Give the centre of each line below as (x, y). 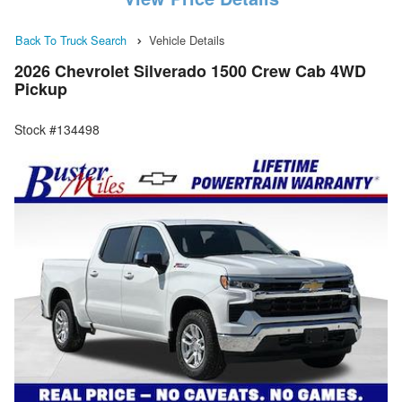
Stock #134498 (57, 130)
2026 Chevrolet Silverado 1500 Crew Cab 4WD (190, 71)
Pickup (41, 89)
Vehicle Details (187, 40)
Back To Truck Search (71, 40)
